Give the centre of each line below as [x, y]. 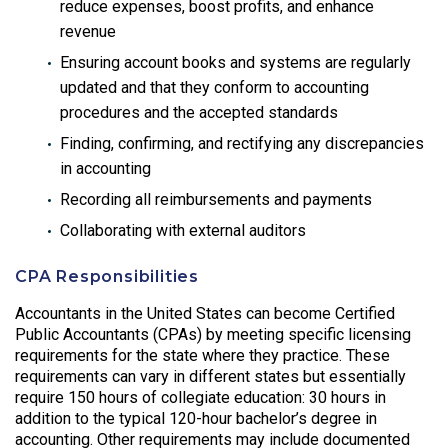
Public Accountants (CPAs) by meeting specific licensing [213, 335]
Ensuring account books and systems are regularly [235, 63]
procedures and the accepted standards [199, 113]
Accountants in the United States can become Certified [205, 314]
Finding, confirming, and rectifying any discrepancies [242, 144]
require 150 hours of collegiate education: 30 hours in [200, 398]
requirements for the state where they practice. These [202, 356]
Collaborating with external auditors [183, 231]
